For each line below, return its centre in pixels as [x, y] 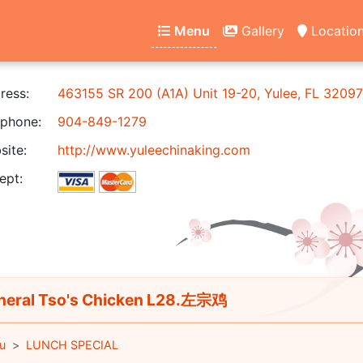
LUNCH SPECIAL [72, 345]
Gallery [261, 30]
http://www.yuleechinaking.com [154, 150]
